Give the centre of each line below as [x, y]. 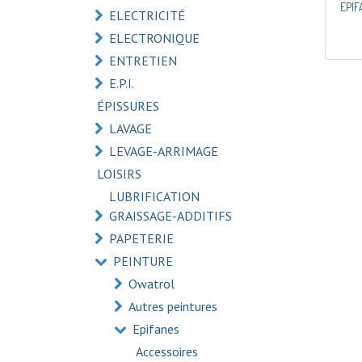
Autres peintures [173, 306]
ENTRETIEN [143, 61]
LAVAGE [130, 128]
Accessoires [167, 351]
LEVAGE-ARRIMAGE [164, 151]
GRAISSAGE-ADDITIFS [170, 216]
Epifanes [156, 329]
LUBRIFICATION [154, 196]
